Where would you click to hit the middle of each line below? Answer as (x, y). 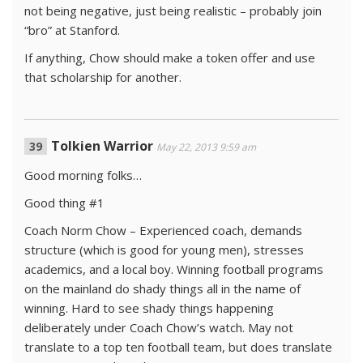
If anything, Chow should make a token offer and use (170, 58)
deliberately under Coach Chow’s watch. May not (159, 327)
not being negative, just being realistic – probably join (173, 11)
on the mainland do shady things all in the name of (162, 288)
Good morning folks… (83, 175)
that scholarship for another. (103, 77)
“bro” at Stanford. (72, 30)
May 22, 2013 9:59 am (206, 147)
